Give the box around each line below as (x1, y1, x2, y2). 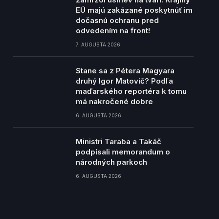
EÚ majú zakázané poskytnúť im (75, 5, 193, 15)
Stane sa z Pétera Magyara (75, 66, 175, 75)
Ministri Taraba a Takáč (75, 137, 161, 146)
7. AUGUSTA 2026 (75, 42, 120, 47)
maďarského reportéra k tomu (75, 87, 187, 96)
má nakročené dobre (75, 97, 153, 106)
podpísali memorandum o (75, 147, 170, 156)
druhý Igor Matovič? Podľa (75, 76, 173, 86)
